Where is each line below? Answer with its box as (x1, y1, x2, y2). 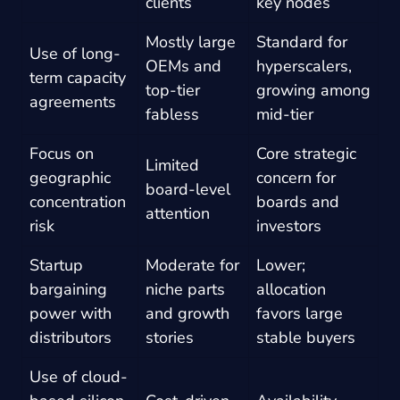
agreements (29, 90, 116, 112)
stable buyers (256, 326, 355, 348)
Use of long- (29, 42, 121, 64)
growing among (256, 79, 371, 101)
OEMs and (146, 54, 221, 77)
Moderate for (146, 254, 239, 276)
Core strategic (256, 142, 356, 164)
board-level (146, 178, 230, 200)
